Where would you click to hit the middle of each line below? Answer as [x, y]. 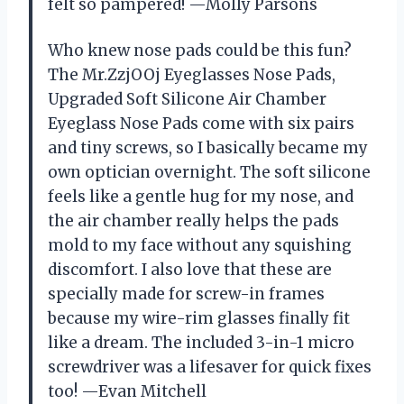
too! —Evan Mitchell [127, 391]
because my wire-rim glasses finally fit [199, 318]
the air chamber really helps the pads [193, 220]
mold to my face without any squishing [200, 245]
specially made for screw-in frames [186, 294]
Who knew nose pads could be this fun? [200, 50]
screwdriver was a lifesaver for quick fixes [210, 367]
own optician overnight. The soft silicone [209, 172]
